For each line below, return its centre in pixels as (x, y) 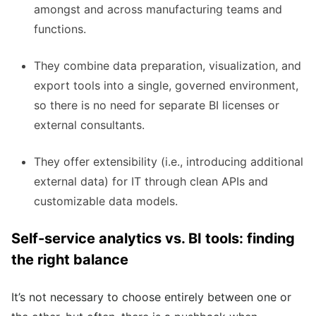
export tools (67, 86)
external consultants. (89, 125)
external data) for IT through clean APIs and (151, 182)
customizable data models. (106, 201)
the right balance (70, 260)
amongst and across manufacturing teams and (158, 10)
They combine (73, 66)
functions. (60, 29)
